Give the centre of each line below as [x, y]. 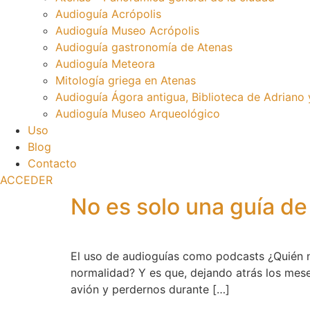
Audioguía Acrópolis [108, 14]
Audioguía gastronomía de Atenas [144, 47]
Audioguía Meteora [105, 64]
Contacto [52, 163]
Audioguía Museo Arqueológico [138, 113]
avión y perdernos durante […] [150, 289]
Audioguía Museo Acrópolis [127, 30]
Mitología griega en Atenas [126, 80]
